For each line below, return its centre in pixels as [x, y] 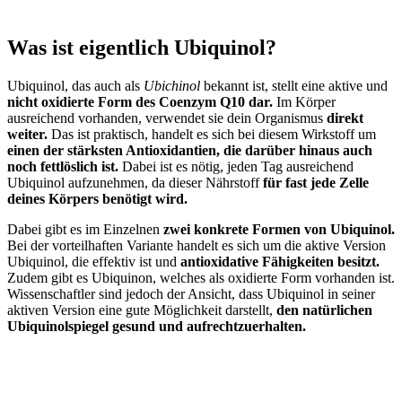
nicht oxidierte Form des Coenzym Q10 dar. [142, 101]
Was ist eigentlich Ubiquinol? [142, 47]
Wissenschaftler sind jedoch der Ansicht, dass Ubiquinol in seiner [191, 293]
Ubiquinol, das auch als [75, 85]
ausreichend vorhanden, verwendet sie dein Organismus [167, 118]
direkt [345, 118]
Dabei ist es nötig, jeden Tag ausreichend [238, 166]
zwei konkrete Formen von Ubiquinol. [279, 229]
